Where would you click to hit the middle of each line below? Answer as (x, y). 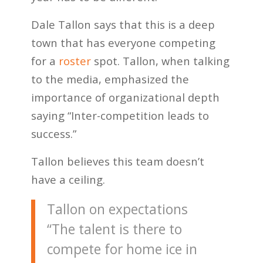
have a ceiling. (68, 179)
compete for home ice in (122, 249)
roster (75, 61)
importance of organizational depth (125, 97)
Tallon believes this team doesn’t (117, 161)
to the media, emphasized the (110, 79)
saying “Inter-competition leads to (120, 116)
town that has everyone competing (123, 43)
